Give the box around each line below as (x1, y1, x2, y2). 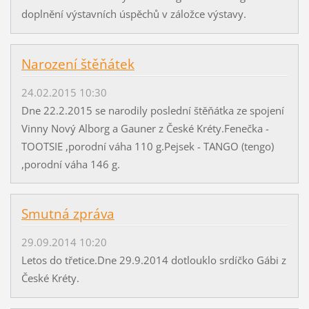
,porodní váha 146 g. (21, 157, 120, 171)
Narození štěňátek (21, 55, 134, 74)
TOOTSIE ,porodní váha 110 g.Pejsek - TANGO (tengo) (21, 139, 274, 153)
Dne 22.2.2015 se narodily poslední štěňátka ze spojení (21, 103, 284, 117)
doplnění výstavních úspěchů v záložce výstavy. (21, 7, 246, 21)
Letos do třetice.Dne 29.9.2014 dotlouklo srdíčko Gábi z (21, 252, 286, 267)
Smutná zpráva (21, 205, 114, 223)
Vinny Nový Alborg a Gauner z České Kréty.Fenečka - (21, 121, 269, 135)
